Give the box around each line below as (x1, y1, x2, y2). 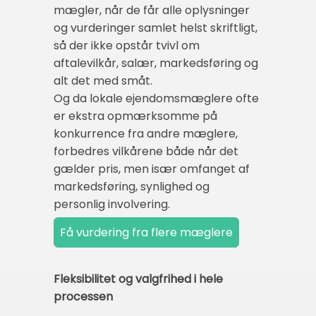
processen (54, 288, 113, 305)
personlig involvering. (54, 195, 170, 212)
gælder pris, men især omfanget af (54, 160, 250, 177)
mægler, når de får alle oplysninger (54, 1, 250, 18)
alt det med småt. (54, 72, 152, 89)
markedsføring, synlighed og (54, 178, 209, 195)
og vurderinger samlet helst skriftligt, (54, 19, 257, 36)
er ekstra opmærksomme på (54, 107, 217, 124)
